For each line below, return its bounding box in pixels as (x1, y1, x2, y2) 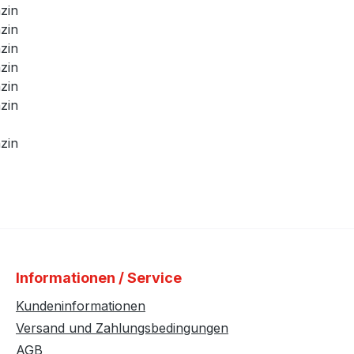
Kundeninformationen (16, 297, 145, 314)
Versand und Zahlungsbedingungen (16, 319, 228, 336)
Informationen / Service (16, 269, 182, 286)
